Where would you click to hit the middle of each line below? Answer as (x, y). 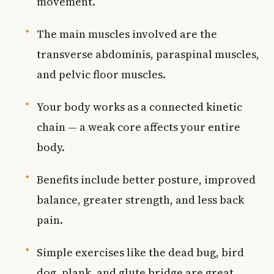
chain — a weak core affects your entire (139, 127)
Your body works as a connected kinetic (139, 106)
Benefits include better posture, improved (146, 179)
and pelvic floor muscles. (101, 74)
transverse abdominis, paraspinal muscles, (148, 54)
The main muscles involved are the (127, 34)
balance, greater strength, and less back (140, 199)
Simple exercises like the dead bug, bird (140, 252)
